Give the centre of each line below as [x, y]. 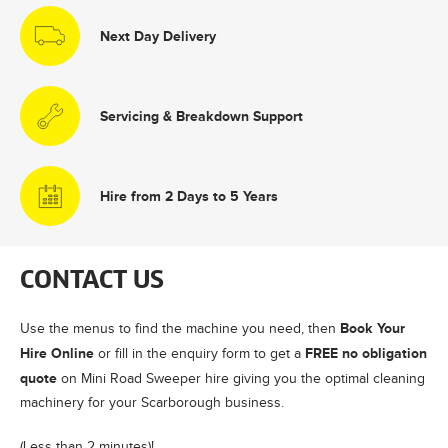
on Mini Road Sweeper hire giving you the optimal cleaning [241, 378]
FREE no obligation [366, 352]
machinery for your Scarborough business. [152, 402]
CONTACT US [92, 280]
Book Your [372, 327]
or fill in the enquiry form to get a [199, 353]
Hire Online [57, 352]
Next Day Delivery [158, 35]
